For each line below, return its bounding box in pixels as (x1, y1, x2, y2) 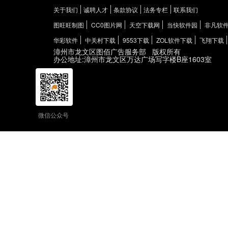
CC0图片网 (91, 20, 122, 29)
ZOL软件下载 (156, 36, 192, 44)
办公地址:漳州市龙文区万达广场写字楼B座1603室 (53, 54, 212, 64)
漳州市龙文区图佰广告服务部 (53, 46, 146, 56)
